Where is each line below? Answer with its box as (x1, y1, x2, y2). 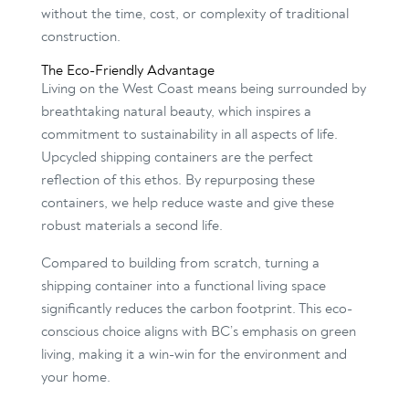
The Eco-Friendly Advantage (40, 61, 215, 80)
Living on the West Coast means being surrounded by (40, 79, 366, 99)
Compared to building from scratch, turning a (40, 254, 320, 273)
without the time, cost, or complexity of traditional (40, 5, 349, 24)
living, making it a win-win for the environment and (40, 345, 347, 364)
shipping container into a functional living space (40, 277, 326, 296)
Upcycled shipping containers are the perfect (40, 148, 313, 167)
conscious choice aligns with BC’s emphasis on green (40, 322, 356, 341)
